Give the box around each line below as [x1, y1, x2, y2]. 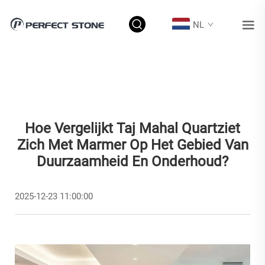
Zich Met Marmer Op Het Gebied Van [17, 137, 248, 154]
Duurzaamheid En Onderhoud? [37, 153, 228, 170]
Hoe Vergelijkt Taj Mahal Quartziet [25, 120, 240, 137]
